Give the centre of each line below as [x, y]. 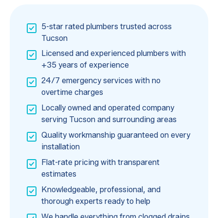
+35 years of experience [85, 65]
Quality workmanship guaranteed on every [116, 135]
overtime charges [72, 92]
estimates [59, 174]
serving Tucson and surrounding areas [109, 120]
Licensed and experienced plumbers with [113, 54]
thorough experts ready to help [96, 201]
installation [60, 147]
